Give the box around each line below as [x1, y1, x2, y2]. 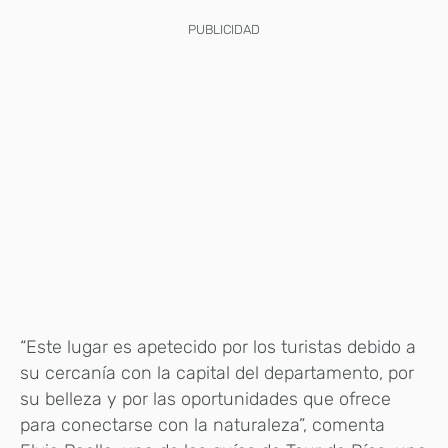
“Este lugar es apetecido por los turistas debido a [20, 336, 416, 359]
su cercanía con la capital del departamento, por [20, 362, 414, 385]
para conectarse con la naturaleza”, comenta [20, 414, 385, 437]
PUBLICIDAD [188, 21, 260, 37]
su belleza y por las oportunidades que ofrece [20, 388, 391, 411]
